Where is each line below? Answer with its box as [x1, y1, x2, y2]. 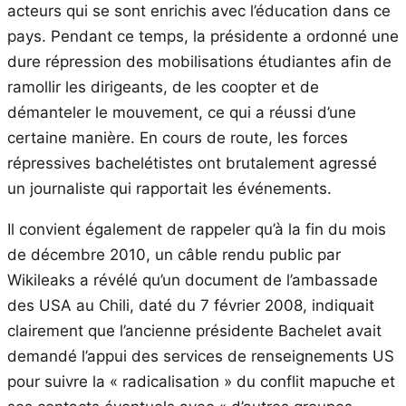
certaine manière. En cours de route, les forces [7, 128, 348, 147]
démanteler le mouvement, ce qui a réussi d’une [7, 102, 356, 121]
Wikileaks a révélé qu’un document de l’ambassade [7, 270, 378, 289]
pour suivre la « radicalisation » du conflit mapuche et [7, 372, 395, 391]
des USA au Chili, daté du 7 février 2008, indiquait [7, 295, 374, 314]
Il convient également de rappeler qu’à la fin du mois [7, 219, 386, 238]
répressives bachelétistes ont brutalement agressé [7, 153, 377, 172]
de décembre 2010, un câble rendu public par [7, 245, 341, 264]
